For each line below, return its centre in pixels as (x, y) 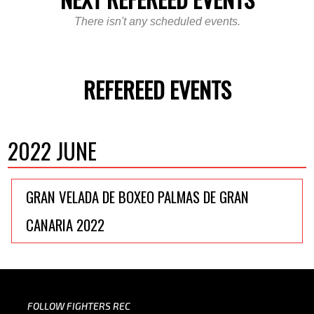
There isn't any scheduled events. (157, 22)
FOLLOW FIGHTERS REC (78, 306)
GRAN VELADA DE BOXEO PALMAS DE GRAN (138, 197)
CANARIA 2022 (66, 225)
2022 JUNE (53, 151)
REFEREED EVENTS (157, 90)
